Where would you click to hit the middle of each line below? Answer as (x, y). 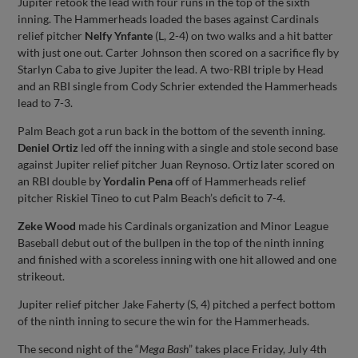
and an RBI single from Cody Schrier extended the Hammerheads (178, 86)
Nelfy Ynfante (119, 35)
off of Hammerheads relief (240, 181)
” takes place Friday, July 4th (258, 348)
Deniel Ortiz (48, 147)
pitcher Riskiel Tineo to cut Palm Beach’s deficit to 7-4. (152, 197)
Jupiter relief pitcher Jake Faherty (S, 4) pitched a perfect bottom (177, 304)
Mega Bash (164, 348)
